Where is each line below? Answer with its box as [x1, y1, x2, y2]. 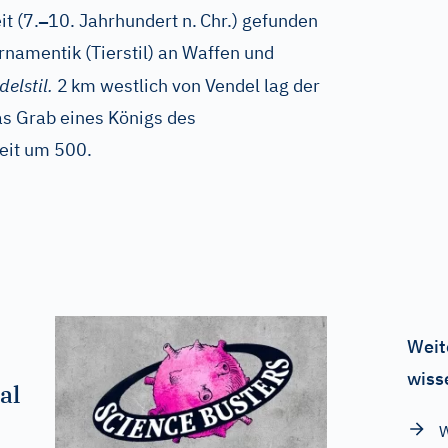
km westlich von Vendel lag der [71, 74, 320, 97]
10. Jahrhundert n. [48, 9, 197, 32]
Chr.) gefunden [200, 9, 318, 32]
